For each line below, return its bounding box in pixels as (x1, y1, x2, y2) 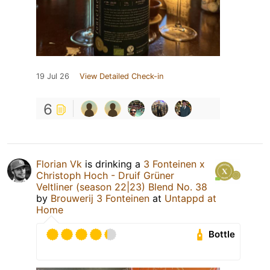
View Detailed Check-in (80, 71, 163, 81)
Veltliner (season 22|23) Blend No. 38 (36, 180, 207, 193)
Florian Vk (36, 157, 82, 170)
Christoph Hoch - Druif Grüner (36, 169, 174, 181)
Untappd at (165, 192, 216, 204)
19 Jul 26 (36, 71, 69, 81)
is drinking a (82, 157, 143, 170)
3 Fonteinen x (143, 157, 205, 170)
